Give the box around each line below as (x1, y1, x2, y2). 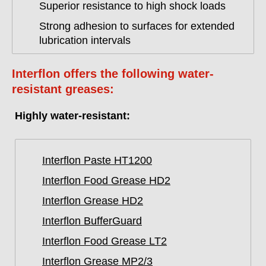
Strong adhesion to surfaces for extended (39, 20, 235, 32)
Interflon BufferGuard (42, 215, 142, 227)
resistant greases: (12, 83, 114, 96)
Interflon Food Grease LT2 (42, 235, 167, 247)
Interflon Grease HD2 (42, 195, 143, 207)
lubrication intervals (39, 34, 131, 46)
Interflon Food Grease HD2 (42, 175, 170, 186)
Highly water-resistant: (15, 110, 130, 122)
